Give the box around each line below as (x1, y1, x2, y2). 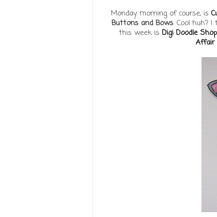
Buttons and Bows (111, 17, 173, 29)
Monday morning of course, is (111, 8, 211, 19)
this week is (118, 27, 162, 38)
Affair (196, 37, 215, 48)
